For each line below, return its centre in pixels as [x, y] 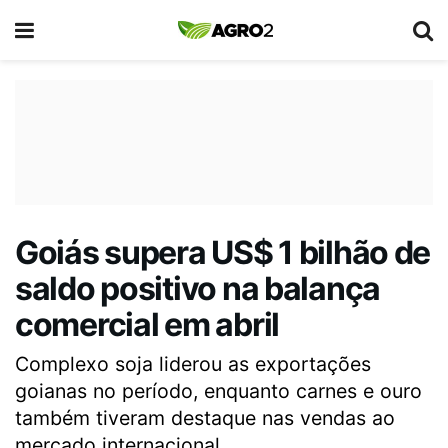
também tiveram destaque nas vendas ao [205, 417]
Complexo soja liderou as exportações [193, 363]
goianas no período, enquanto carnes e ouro [218, 390]
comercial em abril [147, 324]
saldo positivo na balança [197, 288]
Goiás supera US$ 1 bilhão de [223, 252]
